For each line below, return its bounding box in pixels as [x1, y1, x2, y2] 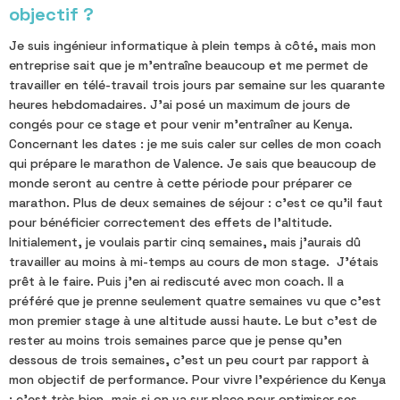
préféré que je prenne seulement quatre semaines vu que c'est [9, 292, 381, 309]
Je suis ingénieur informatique [9, 37, 187, 54]
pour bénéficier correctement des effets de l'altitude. [9, 213, 332, 230]
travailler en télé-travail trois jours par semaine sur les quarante [9, 76, 385, 93]
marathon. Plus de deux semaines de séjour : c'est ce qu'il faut [9, 194, 383, 211]
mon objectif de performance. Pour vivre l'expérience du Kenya [9, 371, 386, 387]
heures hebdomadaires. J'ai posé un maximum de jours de [9, 96, 350, 112]
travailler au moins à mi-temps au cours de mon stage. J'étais [9, 253, 379, 270]
